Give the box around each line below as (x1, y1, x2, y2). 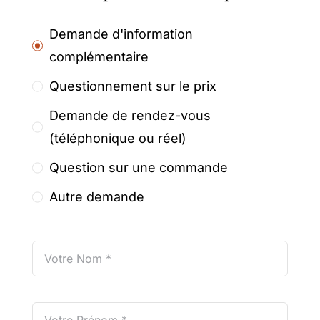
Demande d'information (49, 26, 193, 42)
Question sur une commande (49, 160, 228, 176)
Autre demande (49, 189, 144, 205)
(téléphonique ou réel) (49, 131, 186, 146)
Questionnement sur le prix (49, 79, 216, 94)
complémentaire (49, 49, 149, 65)
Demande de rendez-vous (49, 108, 211, 124)
